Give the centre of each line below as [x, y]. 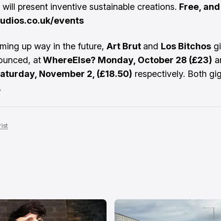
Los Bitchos [186, 46]
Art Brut [125, 46]
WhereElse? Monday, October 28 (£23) [127, 60]
